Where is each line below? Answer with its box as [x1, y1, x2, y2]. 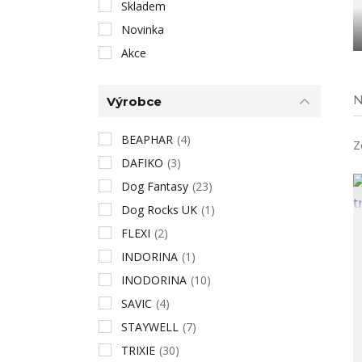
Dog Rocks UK [121, 202, 197, 217]
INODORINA [121, 272, 187, 288]
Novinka [121, 22, 164, 37]
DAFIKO [121, 155, 163, 170]
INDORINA [121, 249, 178, 264]
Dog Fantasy [121, 179, 188, 194]
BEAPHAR [121, 132, 173, 147]
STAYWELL [121, 319, 179, 335]
